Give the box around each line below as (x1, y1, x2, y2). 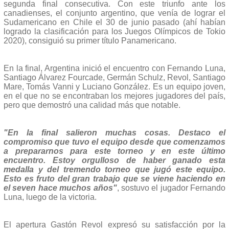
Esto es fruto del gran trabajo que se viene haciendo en (4, 174, 225, 183)
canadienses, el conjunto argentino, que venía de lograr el (4, 8, 225, 17)
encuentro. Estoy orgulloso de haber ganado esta (4, 155, 225, 165)
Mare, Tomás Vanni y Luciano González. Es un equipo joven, (4, 82, 225, 91)
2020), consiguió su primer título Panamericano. (4, 36, 176, 45)
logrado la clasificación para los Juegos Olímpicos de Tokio (4, 27, 225, 36)
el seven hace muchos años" (4, 183, 117, 192)
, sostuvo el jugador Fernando (117, 183, 225, 192)
